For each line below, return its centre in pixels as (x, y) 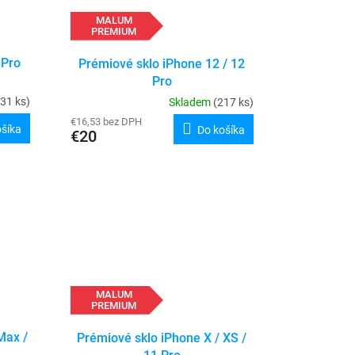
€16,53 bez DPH (106, 122)
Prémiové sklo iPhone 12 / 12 (162, 64)
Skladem (191, 103)
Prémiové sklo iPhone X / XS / (162, 338)
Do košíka (221, 130)
